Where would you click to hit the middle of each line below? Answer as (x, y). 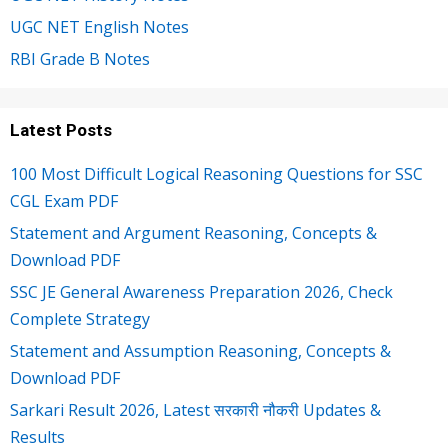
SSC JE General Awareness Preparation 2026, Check (201, 291)
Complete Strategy (80, 318)
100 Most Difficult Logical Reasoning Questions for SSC (216, 173)
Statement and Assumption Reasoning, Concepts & (200, 350)
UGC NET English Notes (99, 26)
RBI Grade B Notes (80, 58)
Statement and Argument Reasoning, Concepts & (193, 232)
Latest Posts (61, 129)
